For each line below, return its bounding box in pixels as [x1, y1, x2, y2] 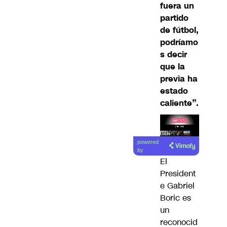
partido [160, 12, 188, 24]
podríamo [160, 36, 198, 48]
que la [160, 60, 185, 72]
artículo [157, 144, 183, 153]
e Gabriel [160, 180, 195, 192]
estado [160, 85, 188, 97]
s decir [160, 48, 187, 60]
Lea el [157, 132, 179, 141]
